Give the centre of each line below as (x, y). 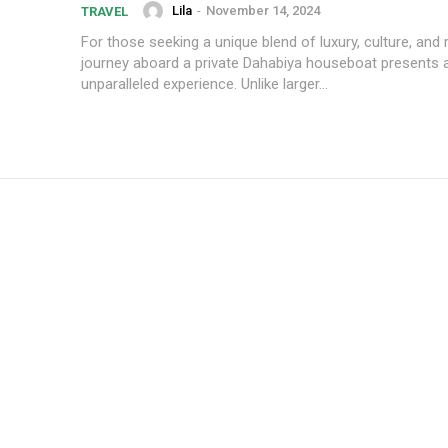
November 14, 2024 (263, 11)
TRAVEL (104, 11)
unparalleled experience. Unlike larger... (204, 84)
